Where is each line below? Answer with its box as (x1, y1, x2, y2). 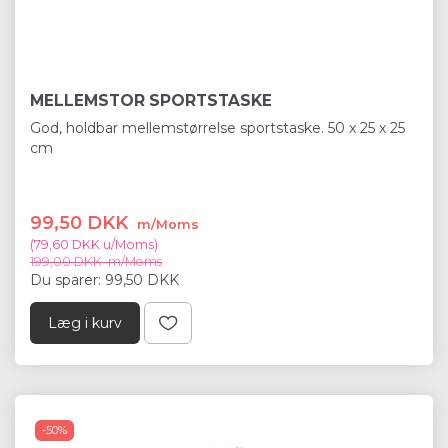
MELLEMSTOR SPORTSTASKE (30, 90, 272, 110)
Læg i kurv (48, 313, 122, 332)
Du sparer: (30, 270, 105, 289)
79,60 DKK (34, 236, 100, 252)
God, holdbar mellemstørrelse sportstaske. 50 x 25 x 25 (30, 118, 405, 137)
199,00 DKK (30, 253, 105, 269)
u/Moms (100, 236, 154, 252)
